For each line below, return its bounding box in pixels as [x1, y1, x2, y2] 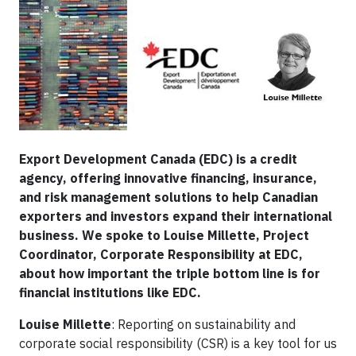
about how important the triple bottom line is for [19, 265, 320, 281]
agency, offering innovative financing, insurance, [19, 170, 317, 186]
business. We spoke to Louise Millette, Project [19, 227, 309, 243]
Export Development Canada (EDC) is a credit [19, 151, 297, 167]
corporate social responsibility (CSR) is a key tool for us [19, 335, 337, 351]
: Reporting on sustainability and [111, 316, 296, 332]
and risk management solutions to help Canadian [19, 189, 318, 205]
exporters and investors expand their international [19, 208, 332, 224]
